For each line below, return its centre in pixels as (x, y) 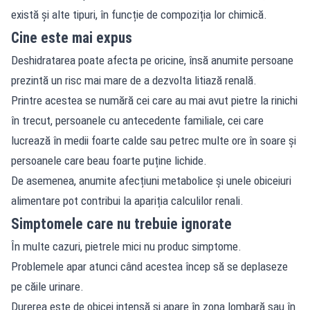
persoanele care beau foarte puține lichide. (109, 160)
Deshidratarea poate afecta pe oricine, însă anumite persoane (152, 60)
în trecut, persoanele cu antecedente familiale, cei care (137, 120)
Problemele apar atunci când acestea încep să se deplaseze (149, 266)
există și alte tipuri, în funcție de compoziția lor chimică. (139, 14)
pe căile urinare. (47, 286)
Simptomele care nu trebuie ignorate (121, 224)
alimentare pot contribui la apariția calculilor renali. (127, 200)
